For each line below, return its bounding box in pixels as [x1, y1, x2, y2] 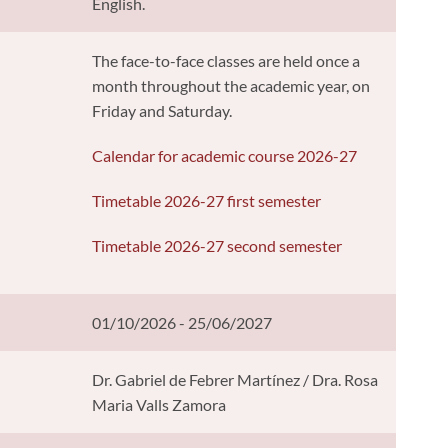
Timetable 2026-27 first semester [92, 190, 322, 210]
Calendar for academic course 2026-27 [92, 145, 358, 165]
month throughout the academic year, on [92, 75, 371, 95]
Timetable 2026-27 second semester [92, 235, 343, 255]
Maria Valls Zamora [92, 394, 227, 414]
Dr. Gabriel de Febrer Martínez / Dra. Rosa [92, 369, 379, 389]
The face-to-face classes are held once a [92, 50, 361, 70]
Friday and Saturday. [92, 100, 233, 120]
